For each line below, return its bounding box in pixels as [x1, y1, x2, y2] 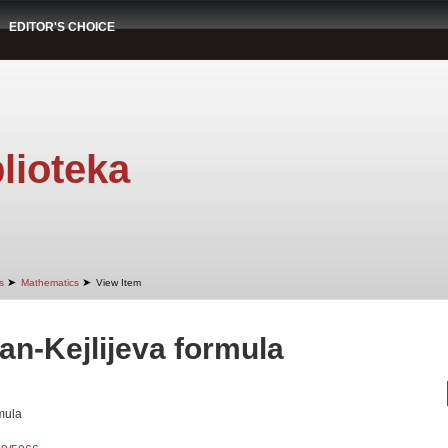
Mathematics [21, 277, 79, 288]
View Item [96, 277, 141, 288]
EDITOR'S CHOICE [9, 20, 115, 34]
